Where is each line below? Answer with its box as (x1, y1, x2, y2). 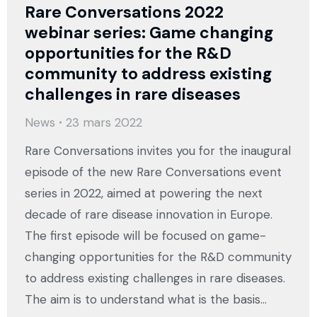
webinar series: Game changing (25, 22, 273, 44)
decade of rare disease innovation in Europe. (25, 207, 272, 223)
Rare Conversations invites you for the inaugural (25, 143, 291, 159)
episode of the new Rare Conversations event (25, 164, 282, 180)
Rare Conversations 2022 (25, 1, 224, 23)
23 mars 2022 (66, 115, 142, 131)
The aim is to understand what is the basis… (25, 292, 267, 308)
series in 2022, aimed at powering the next (25, 185, 263, 202)
